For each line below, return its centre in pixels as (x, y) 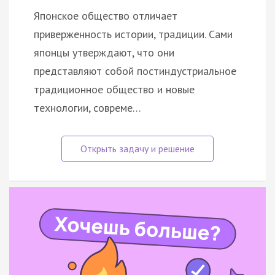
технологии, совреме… (87, 107)
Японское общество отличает (106, 15)
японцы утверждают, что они (104, 52)
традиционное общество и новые (114, 89)
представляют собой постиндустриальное (135, 71)
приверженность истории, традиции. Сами (133, 34)
